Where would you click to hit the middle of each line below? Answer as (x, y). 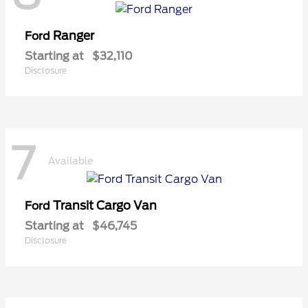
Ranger (74, 35)
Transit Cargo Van (105, 206)
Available (70, 161)
